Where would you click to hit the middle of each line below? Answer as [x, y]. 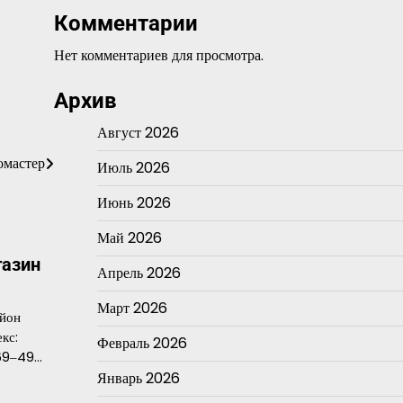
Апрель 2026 [139, 273]
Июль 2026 [133, 168]
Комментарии [125, 23]
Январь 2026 [138, 378]
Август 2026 [138, 133]
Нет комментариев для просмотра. [158, 55]
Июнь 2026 [134, 203]
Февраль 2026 [142, 343]
